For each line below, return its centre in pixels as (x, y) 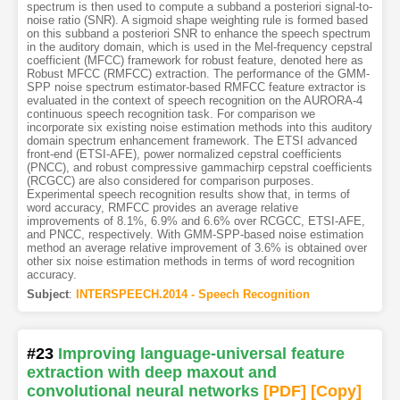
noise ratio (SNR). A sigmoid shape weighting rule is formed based (197, 21)
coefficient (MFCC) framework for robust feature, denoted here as (195, 61)
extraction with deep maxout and (151, 373)
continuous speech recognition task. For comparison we (171, 114)
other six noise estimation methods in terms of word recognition (190, 262)
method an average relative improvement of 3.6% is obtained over (196, 248)
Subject (47, 295)
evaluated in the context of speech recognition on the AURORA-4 (194, 101)
